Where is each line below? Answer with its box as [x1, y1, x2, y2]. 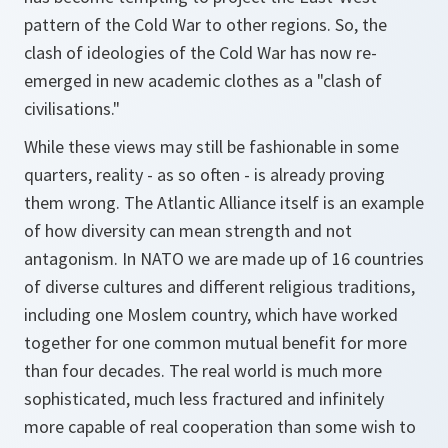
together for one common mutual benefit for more [24, 331, 407, 354]
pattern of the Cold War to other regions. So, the [24, 13, 387, 36]
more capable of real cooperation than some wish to [24, 415, 416, 438]
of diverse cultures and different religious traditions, [24, 275, 415, 298]
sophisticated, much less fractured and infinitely [24, 387, 384, 410]
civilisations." [24, 97, 120, 120]
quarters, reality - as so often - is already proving [24, 163, 385, 186]
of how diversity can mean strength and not [24, 219, 352, 242]
